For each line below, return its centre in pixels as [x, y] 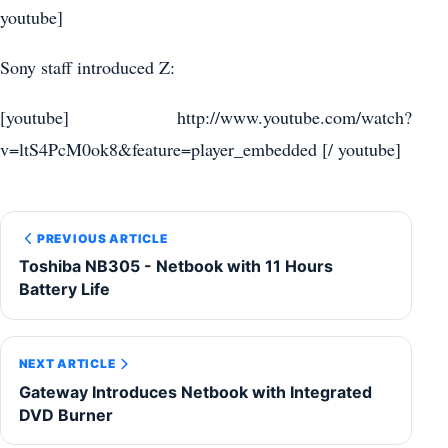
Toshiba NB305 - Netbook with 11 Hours [175, 266]
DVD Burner [65, 414]
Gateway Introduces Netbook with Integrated [195, 391]
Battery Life [64, 289]
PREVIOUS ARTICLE [102, 239]
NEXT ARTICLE [67, 364]
